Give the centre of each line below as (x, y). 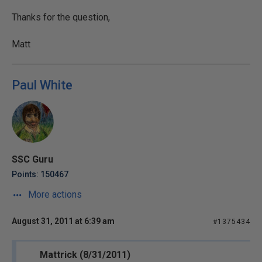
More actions (54, 194)
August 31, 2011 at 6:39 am (63, 221)
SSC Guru (32, 159)
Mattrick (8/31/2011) (85, 255)
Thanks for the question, (61, 17)
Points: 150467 (40, 174)
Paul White (42, 85)
